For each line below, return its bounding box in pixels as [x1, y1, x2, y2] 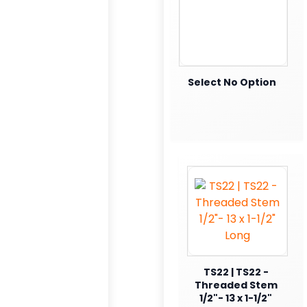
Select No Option [187, 75, 276, 89]
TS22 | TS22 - [203, 265, 269, 279]
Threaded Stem [194, 278, 278, 292]
